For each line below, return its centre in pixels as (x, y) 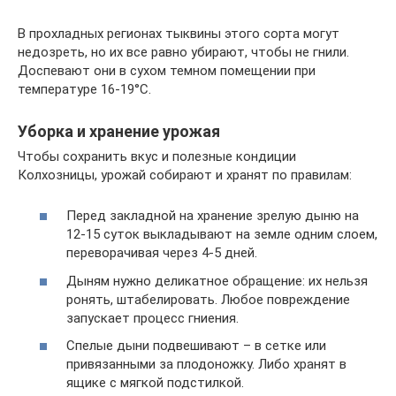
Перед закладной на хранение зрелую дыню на (213, 216)
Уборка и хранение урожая (119, 131)
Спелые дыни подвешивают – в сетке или (196, 346)
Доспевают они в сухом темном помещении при (167, 70)
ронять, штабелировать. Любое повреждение (208, 299)
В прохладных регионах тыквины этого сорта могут (179, 33)
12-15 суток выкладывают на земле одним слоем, (222, 234)
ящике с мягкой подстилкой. (155, 383)
